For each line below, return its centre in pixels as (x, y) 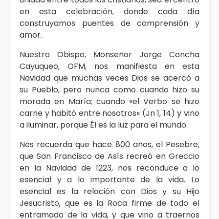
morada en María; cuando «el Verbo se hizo (109, 101)
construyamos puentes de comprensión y (109, 23)
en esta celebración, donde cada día (109, 11)
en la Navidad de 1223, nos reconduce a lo (109, 168)
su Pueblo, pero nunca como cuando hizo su (109, 89)
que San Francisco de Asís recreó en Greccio (109, 156)
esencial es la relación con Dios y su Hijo (109, 191)
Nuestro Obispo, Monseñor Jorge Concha (109, 54)
